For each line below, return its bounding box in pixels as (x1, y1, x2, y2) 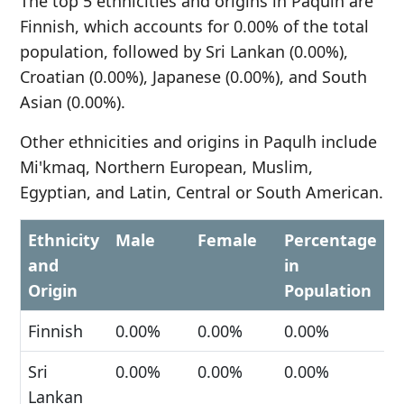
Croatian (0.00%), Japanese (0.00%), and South (20, 66, 367, 87)
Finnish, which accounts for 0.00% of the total (20, 15, 369, 37)
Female (197, 229, 257, 251)
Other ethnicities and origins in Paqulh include (20, 131, 377, 152)
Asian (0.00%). (20, 91, 125, 113)
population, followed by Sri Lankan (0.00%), (20, 41, 348, 62)
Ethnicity (28, 229, 99, 251)
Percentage (284, 229, 377, 251)
